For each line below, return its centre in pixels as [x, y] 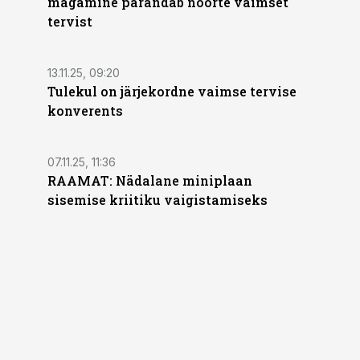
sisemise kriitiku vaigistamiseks [157, 200]
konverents [85, 110]
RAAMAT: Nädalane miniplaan [150, 180]
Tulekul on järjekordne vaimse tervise [172, 91]
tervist [70, 21]
